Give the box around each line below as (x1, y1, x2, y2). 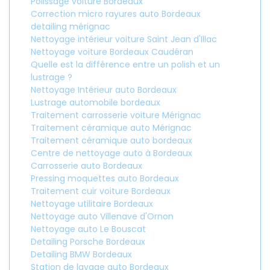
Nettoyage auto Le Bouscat (31, 223, 146, 235)
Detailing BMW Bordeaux (31, 248, 132, 260)
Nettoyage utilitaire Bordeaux (31, 198, 153, 210)
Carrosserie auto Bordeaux (31, 160, 142, 172)
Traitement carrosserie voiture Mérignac (31, 109, 201, 121)
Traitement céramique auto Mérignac (31, 122, 192, 134)
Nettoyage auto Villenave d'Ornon (31, 210, 174, 222)
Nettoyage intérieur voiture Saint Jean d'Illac (31, 33, 217, 45)
